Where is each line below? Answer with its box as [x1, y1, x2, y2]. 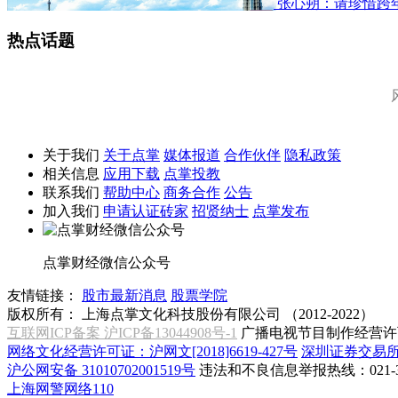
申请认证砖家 [103, 203, 188, 219]
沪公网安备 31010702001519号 [7, 362, 195, 378]
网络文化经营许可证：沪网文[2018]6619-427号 [7, 344, 298, 360]
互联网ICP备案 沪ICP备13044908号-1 [7, 325, 237, 341]
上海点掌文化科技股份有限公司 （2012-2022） [82, 306, 374, 322]
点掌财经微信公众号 [43, 255, 171, 271]
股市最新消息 [82, 288, 167, 304]
